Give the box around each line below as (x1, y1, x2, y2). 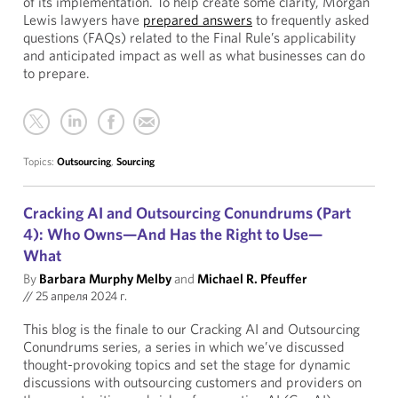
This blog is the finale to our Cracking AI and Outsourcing (23, 320, 360, 338)
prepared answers (143, 11, 252, 28)
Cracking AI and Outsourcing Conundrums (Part (23, 203, 351, 223)
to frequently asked (252, 11, 370, 28)
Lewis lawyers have (23, 11, 143, 28)
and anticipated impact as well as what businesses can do (23, 46, 365, 64)
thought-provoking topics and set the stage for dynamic (23, 355, 350, 373)
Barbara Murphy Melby (39, 270, 171, 287)
